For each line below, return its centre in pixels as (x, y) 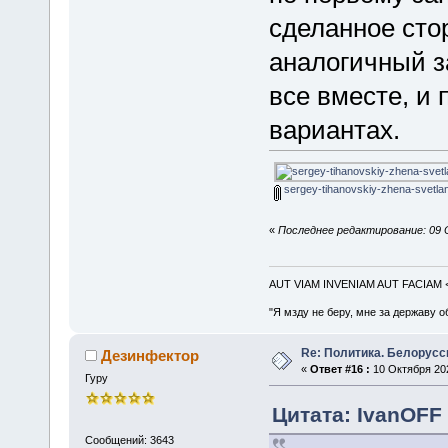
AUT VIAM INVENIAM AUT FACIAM (356, 284)
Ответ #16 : (339, 369)
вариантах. (334, 129)
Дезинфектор (150, 356)
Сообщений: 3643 (129, 439)
